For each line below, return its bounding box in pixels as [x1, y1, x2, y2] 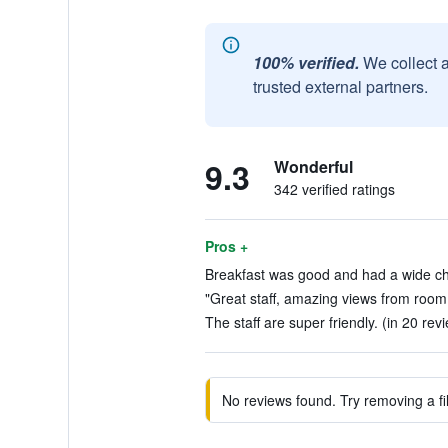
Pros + [204, 236, 248, 256]
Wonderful [273, 155, 353, 178]
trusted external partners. [252, 75, 428, 98]
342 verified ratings [273, 179, 395, 199]
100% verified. [252, 51, 359, 74]
